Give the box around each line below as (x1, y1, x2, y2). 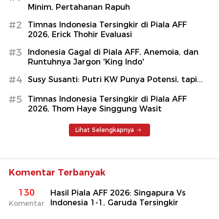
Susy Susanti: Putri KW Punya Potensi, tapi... (28, 75, 203, 85)
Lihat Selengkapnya (75, 126, 134, 134)
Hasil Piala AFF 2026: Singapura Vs (50, 188, 186, 198)
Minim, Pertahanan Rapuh (28, 2, 130, 12)
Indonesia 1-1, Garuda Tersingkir (50, 198, 178, 208)
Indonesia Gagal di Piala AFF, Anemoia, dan (28, 47, 198, 57)
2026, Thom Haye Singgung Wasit (28, 104, 162, 114)
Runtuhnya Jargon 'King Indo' (28, 57, 144, 67)
